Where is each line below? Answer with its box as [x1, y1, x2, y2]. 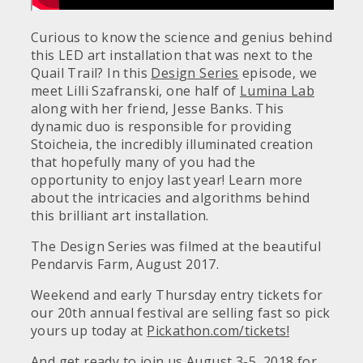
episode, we [238, 64, 318, 82]
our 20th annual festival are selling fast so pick [31, 304, 331, 322]
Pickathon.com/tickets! [147, 322, 290, 340]
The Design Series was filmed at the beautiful [31, 237, 321, 255]
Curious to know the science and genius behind [31, 28, 332, 46]
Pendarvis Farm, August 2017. [31, 255, 220, 273]
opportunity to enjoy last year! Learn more [31, 171, 303, 189]
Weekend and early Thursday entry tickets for [31, 286, 323, 304]
